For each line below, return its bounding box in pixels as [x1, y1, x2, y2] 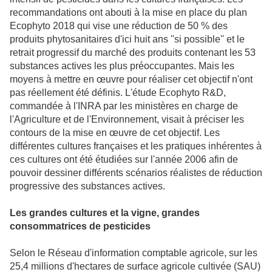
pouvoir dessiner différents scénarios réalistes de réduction [10, 167, 262, 178]
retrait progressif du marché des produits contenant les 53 [10, 47, 256, 58]
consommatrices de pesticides [10, 220, 151, 231]
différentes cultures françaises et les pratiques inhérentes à [10, 140, 262, 151]
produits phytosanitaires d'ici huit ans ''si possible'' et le [10, 33, 245, 44]
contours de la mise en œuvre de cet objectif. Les [10, 127, 220, 138]
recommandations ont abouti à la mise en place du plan [10, 7, 247, 18]
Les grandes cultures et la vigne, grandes [10, 207, 200, 218]
